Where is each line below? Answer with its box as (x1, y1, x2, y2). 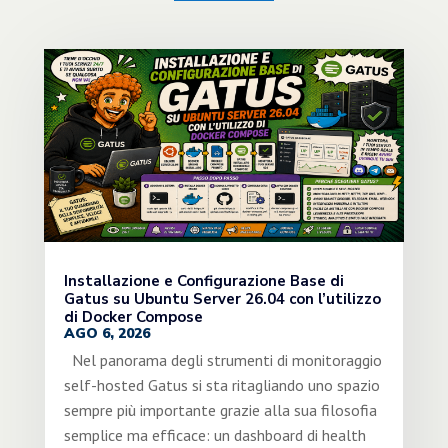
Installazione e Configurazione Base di (63, 270, 344, 291)
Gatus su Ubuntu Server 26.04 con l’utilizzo (63, 288, 381, 309)
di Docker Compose (63, 306, 203, 327)
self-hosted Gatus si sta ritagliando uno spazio (63, 374, 380, 395)
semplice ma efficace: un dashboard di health (63, 424, 366, 445)
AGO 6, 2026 (63, 323, 150, 343)
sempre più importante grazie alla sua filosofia (63, 399, 377, 420)
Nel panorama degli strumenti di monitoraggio (63, 349, 382, 370)
